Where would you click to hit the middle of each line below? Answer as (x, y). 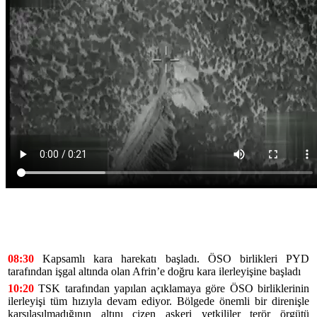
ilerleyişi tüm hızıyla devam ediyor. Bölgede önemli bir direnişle (158, 301)
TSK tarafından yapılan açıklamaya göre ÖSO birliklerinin (172, 288)
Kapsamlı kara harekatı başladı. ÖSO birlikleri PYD (172, 258)
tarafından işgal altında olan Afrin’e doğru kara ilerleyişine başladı (154, 271)
